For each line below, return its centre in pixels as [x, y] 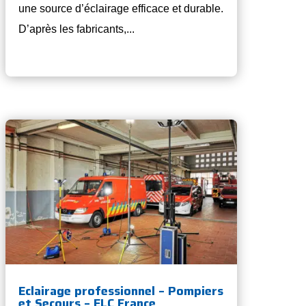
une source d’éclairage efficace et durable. [121, 9]
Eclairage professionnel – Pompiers [121, 291]
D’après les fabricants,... [77, 29]
